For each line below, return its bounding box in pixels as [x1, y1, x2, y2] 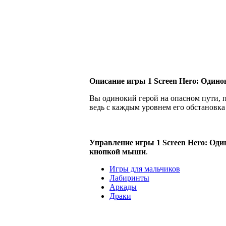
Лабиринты [109, 173, 149, 182]
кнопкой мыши [89, 147, 146, 156]
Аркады [109, 182, 137, 191]
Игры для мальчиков [109, 164, 180, 173]
